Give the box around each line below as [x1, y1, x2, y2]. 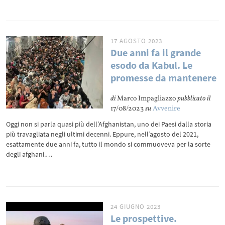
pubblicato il [177, 94, 211, 103]
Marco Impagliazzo [116, 94, 178, 103]
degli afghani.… [6, 150, 53, 159]
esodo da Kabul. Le [110, 59, 193, 71]
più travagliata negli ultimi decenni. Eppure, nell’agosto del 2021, [6, 130, 199, 139]
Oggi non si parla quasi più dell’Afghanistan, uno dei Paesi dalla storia [6, 120, 212, 129]
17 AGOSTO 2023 [110, 37, 163, 45]
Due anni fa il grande [110, 46, 201, 59]
